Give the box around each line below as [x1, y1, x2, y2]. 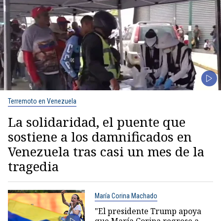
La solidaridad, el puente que [8, 112, 185, 131]
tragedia [8, 157, 59, 175]
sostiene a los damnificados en [8, 127, 192, 146]
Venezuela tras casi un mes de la [8, 142, 204, 160]
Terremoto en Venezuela [8, 97, 76, 105]
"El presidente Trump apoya [94, 205, 201, 217]
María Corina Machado [94, 191, 157, 200]
